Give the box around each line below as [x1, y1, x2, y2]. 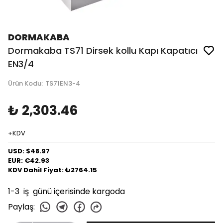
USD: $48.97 [8, 146, 50, 156]
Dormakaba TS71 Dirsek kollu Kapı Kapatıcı [8, 44, 198, 57]
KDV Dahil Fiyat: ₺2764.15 [8, 165, 97, 175]
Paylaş [8, 201, 33, 213]
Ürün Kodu [8, 79, 41, 88]
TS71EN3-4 [45, 79, 80, 88]
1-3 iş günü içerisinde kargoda [8, 186, 125, 197]
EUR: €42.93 [8, 156, 49, 165]
